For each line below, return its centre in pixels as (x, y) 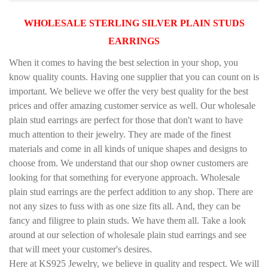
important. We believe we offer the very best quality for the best (129, 91)
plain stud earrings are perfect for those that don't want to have (126, 120)
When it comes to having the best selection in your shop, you (124, 63)
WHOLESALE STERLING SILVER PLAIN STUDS (134, 23)
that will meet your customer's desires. (80, 249)
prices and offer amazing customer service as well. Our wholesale (132, 106)
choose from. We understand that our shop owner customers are (129, 163)
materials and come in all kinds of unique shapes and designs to (128, 149)
